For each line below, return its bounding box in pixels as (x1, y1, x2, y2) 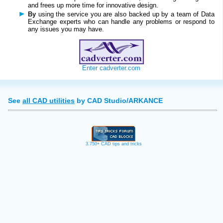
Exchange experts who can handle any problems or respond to (28, 17, 215, 25)
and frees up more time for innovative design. (28, 1, 160, 9)
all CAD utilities (22, 96, 75, 105)
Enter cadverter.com (82, 64, 140, 72)
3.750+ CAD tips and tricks (85, 141, 142, 146)
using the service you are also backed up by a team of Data (36, 10, 215, 18)
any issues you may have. (28, 25, 104, 33)
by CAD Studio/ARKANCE (75, 96, 163, 105)
